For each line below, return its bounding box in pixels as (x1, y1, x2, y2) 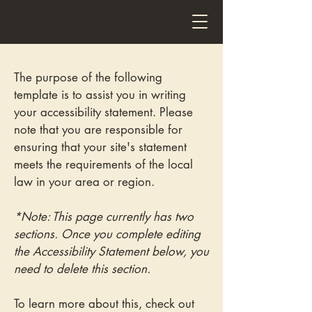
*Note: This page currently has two (14, 209, 194, 224)
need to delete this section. (14, 261, 150, 276)
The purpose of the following (14, 70, 162, 85)
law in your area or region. (14, 174, 155, 189)
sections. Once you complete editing (14, 226, 201, 242)
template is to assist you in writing (14, 87, 186, 102)
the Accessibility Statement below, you (14, 244, 209, 259)
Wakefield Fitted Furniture (44, 63, 175, 79)
